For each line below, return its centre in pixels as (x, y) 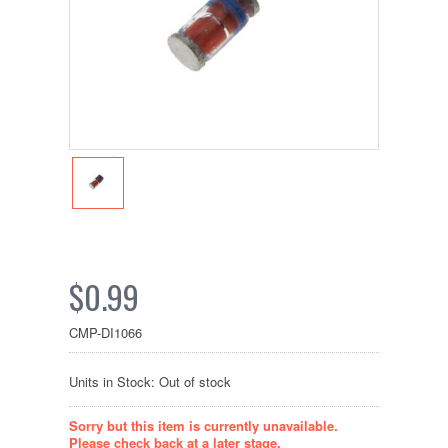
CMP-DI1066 (105, 332)
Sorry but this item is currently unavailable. (203, 425)
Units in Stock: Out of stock (150, 381)
